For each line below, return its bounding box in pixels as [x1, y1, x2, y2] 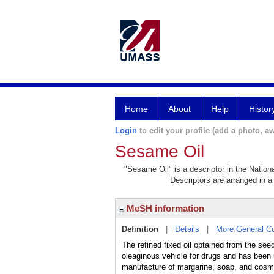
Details [175, 224, 199, 234]
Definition [122, 224, 158, 234]
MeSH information [124, 203, 204, 213]
